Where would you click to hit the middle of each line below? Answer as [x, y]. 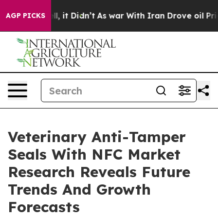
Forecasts [44, 207]
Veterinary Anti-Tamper [97, 137]
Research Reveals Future [99, 172]
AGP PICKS [26, 16]
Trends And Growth [79, 189]
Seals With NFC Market [94, 154]
